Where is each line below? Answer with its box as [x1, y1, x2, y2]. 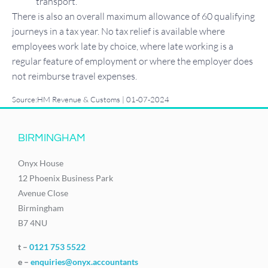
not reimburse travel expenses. [12, 69, 137, 82]
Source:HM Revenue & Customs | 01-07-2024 [12, 95, 169, 105]
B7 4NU [18, 218, 47, 229]
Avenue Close [18, 188, 68, 199]
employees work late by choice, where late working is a [12, 39, 233, 52]
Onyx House [18, 158, 63, 169]
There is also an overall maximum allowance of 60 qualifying [12, 10, 255, 22]
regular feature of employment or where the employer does [12, 54, 253, 67]
